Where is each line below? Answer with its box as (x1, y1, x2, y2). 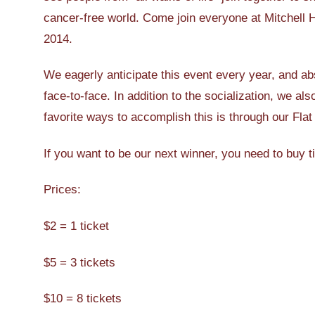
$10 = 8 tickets (44, 292, 122, 306)
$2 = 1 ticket (44, 219, 109, 233)
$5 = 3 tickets (44, 255, 115, 269)
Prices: (44, 183, 81, 197)
